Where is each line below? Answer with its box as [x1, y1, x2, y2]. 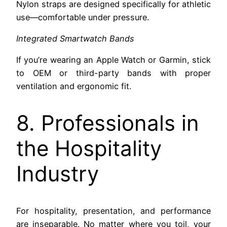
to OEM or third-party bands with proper [16, 68, 211, 79]
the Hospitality [16, 135, 162, 162]
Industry [16, 161, 99, 187]
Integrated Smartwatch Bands [16, 33, 134, 44]
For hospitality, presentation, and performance [16, 206, 211, 216]
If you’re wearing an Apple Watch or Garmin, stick [16, 55, 211, 65]
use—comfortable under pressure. [16, 12, 149, 22]
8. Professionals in [16, 110, 199, 136]
